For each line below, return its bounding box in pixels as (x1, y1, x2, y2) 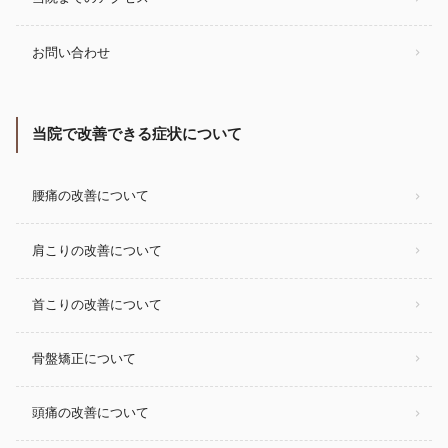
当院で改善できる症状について (32, 126, 242, 142)
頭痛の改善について (32, 405, 149, 421)
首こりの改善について (32, 297, 162, 313)
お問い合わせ (32, 44, 110, 60)
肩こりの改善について (32, 242, 162, 258)
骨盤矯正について (32, 351, 136, 367)
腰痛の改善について (32, 188, 149, 204)
